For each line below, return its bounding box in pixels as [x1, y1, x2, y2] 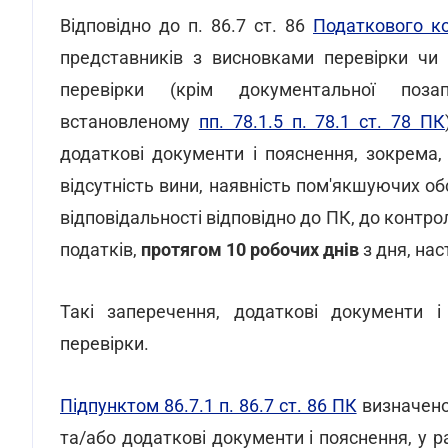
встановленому [60, 111, 199, 132]
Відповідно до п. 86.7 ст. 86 [60, 15, 313, 36]
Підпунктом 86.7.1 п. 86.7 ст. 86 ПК [60, 395, 357, 416]
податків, [60, 239, 141, 260]
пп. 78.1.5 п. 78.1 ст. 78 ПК [198, 111, 446, 132]
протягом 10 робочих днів [141, 239, 359, 260]
